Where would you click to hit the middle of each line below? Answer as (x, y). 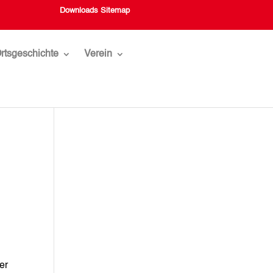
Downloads (79, 11)
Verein (98, 55)
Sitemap (115, 11)
